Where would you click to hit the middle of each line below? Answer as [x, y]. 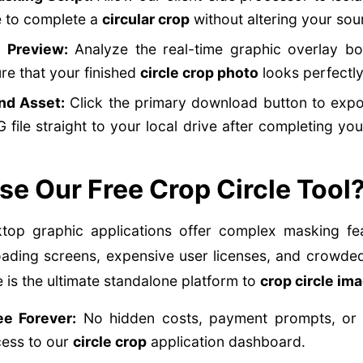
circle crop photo [199, 73]
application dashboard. [226, 342]
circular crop [145, 19]
